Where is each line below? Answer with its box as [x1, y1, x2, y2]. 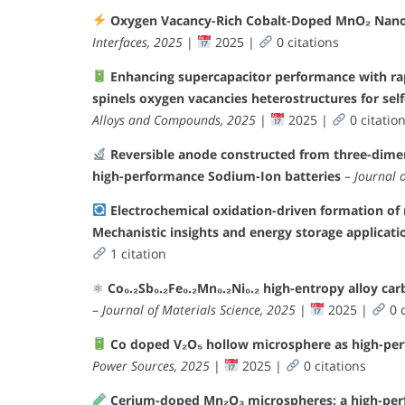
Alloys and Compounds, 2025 [92, 110, 256, 128]
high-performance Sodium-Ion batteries [92, 166, 341, 184]
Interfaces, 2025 [92, 33, 183, 51]
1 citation [106, 244, 166, 262]
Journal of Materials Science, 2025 [102, 300, 296, 318]
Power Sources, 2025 [92, 356, 210, 374]
